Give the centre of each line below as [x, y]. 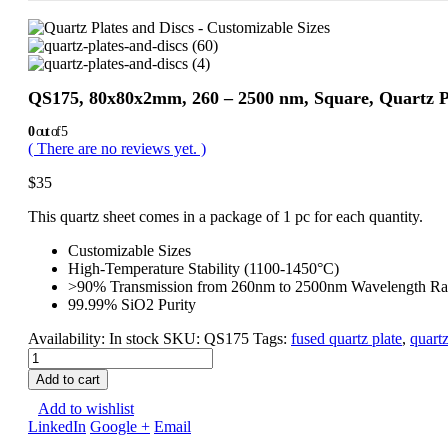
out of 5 [50, 131]
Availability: [68, 338]
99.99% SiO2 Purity [132, 304]
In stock [134, 338]
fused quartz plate [346, 338]
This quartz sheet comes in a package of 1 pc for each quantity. [225, 216]
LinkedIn [57, 426]
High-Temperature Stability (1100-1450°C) [203, 268]
